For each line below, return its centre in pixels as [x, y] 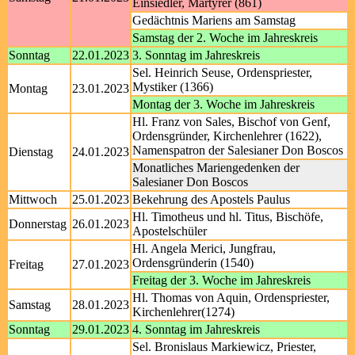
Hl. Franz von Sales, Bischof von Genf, [231, 122]
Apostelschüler [170, 231]
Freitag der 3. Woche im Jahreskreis [221, 280]
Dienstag [31, 152]
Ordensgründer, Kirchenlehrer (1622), [227, 136]
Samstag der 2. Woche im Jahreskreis [225, 38]
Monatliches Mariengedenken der [216, 168]
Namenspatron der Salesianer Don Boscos [238, 150]
